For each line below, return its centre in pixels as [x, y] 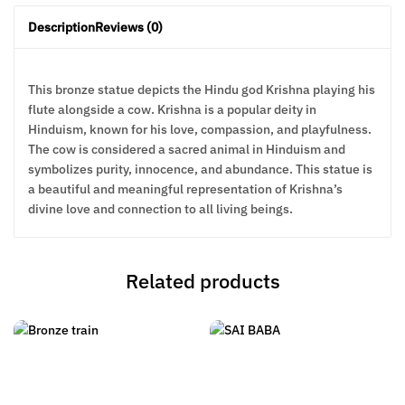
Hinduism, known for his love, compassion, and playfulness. [200, 129]
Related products [202, 281]
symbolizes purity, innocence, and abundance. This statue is [200, 169]
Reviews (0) [129, 27]
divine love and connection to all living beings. [160, 209]
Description [61, 27]
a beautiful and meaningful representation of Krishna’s [185, 189]
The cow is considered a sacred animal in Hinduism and [187, 149]
